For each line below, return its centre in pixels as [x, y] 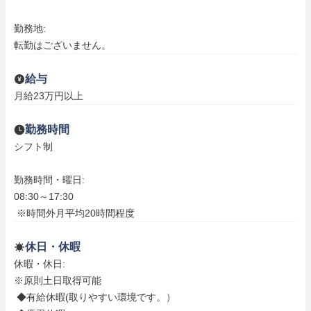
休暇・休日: [41, 264]
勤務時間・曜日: [51, 180]
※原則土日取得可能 [58, 280]
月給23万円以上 [49, 96]
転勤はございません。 [62, 45]
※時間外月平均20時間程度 [76, 213]
